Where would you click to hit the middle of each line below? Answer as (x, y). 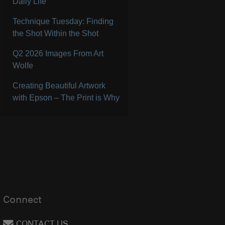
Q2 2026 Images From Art (58, 54)
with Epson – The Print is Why (66, 98)
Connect (22, 201)
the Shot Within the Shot (56, 34)
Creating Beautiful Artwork (59, 86)
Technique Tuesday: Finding (63, 22)
